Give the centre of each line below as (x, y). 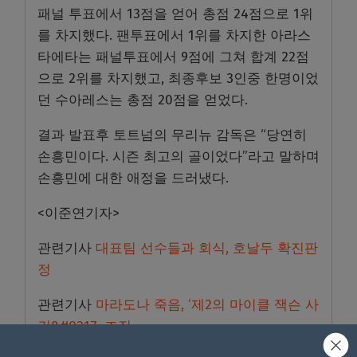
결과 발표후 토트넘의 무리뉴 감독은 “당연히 (172, 135)
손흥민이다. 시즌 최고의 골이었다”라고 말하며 (178, 156)
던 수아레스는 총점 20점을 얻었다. (143, 100)
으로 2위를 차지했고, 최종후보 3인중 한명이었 (178, 78)
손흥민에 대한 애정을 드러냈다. (133, 178)
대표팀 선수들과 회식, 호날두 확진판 (207, 248)
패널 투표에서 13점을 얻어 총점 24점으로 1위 (175, 14)
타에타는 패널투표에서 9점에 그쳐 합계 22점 (173, 57)
